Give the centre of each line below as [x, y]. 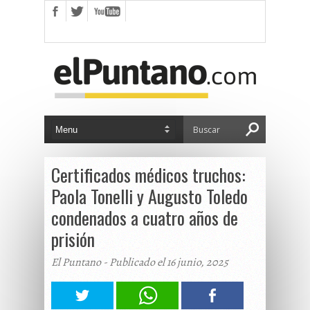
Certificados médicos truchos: [148, 175]
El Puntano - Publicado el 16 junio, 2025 [140, 262]
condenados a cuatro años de [145, 218]
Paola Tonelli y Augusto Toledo [149, 196]
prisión [73, 239]
